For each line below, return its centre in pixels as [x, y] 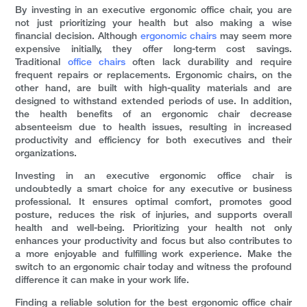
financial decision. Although [78, 37]
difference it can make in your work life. [102, 281]
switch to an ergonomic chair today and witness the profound [153, 268]
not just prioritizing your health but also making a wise [153, 24]
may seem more [254, 37]
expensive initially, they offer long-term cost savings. [153, 50]
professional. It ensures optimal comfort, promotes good [153, 203]
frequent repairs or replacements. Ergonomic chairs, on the [153, 76]
